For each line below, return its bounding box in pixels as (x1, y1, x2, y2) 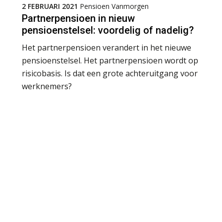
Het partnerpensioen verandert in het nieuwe (22, 42, 191, 53)
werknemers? (22, 80, 72, 92)
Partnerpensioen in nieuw (22, 12, 135, 24)
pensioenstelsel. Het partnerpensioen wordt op (22, 55, 198, 66)
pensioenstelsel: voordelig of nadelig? (22, 24, 194, 36)
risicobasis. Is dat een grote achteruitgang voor (22, 67, 198, 79)
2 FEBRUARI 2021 (22, 1, 78, 11)
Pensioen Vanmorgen (80, 1, 149, 11)
